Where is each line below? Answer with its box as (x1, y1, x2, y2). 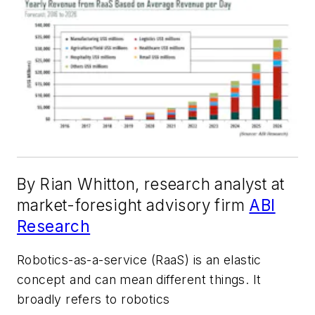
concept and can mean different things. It (17, 271, 262, 287)
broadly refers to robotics (17, 291, 170, 307)
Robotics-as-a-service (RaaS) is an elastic (17, 252, 262, 267)
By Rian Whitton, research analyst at (17, 174, 285, 193)
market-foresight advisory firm (17, 195, 250, 214)
